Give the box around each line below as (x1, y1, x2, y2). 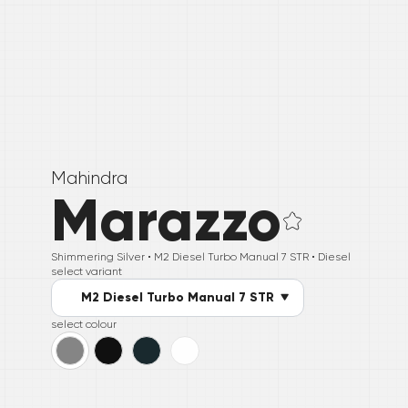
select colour (51, 318, 117, 331)
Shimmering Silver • (51, 250, 154, 264)
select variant (51, 265, 122, 279)
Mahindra (51, 168, 127, 189)
